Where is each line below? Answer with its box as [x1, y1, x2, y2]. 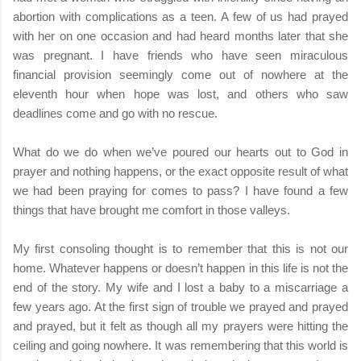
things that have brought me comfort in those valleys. [13, 202, 290, 217]
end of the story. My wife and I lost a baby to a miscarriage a [13, 280, 348, 294]
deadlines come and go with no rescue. [13, 106, 218, 120]
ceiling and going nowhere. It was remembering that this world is [13, 338, 348, 352]
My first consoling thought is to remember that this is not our [13, 241, 348, 255]
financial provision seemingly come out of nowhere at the [13, 67, 348, 81]
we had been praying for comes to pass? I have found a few [13, 183, 348, 197]
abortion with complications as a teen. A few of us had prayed [13, 9, 348, 23]
